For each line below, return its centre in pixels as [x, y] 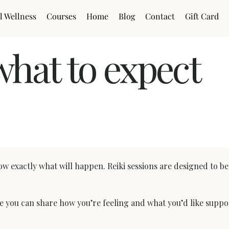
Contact [160, 16]
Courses [62, 16]
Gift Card [202, 16]
